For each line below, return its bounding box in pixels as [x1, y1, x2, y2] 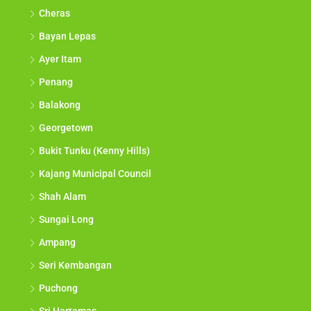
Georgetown [39, 122, 93, 134]
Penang [39, 76, 73, 88]
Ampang [39, 237, 76, 249]
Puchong [39, 283, 78, 294]
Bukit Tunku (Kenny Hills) [39, 145, 150, 157]
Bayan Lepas [39, 31, 96, 42]
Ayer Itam [39, 53, 81, 65]
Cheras [39, 8, 70, 19]
